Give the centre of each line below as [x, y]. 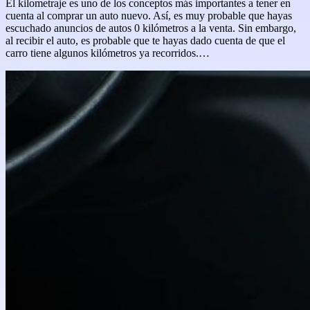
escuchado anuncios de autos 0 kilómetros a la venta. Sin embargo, [151, 28]
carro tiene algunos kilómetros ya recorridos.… [108, 53]
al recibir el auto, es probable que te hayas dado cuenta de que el [145, 40]
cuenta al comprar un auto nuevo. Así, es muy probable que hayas [149, 16]
